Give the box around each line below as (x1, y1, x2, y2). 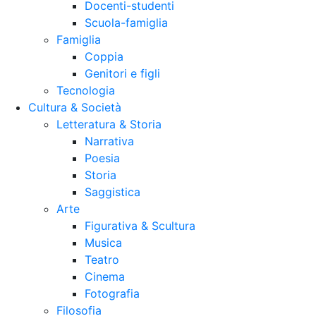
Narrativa (85, 134, 134, 149)
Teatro (85, 253, 119, 267)
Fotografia (85, 286, 140, 301)
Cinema (85, 269, 125, 284)
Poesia (85, 151, 120, 166)
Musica (85, 236, 122, 250)
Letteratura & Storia (56, 117, 162, 132)
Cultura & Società (28, 100, 121, 115)
